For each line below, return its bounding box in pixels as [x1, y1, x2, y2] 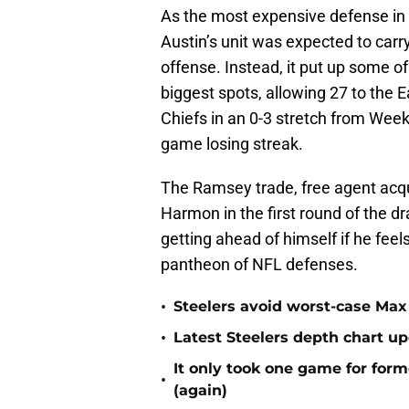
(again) [173, 382, 227, 400]
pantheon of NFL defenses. [161, 255, 358, 275]
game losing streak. [161, 134, 307, 154]
